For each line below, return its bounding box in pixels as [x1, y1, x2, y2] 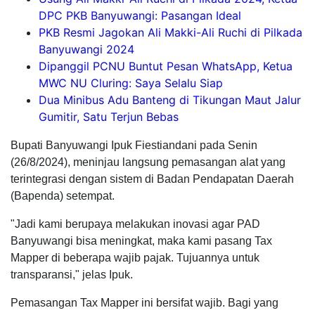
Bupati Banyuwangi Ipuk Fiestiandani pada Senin [11, 139, 257, 152]
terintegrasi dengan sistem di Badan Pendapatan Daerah [11, 173, 294, 186]
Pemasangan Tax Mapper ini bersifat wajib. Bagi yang [11, 297, 278, 309]
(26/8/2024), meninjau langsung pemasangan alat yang [11, 156, 285, 169]
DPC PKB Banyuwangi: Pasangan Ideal [39, 8, 241, 23]
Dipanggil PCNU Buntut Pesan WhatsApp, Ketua [39, 59, 292, 74]
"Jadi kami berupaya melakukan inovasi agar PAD [11, 218, 260, 231]
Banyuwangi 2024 [39, 42, 134, 57]
